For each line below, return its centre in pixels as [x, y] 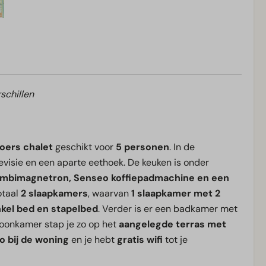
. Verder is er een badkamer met [168, 209]
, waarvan [110, 194]
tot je [175, 240]
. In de [182, 147]
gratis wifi [140, 240]
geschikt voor [84, 147]
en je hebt [93, 240]
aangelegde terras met [172, 224]
